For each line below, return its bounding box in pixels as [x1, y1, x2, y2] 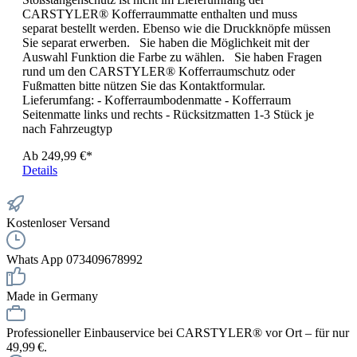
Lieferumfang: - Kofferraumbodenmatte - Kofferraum [22, 92, 291, 107]
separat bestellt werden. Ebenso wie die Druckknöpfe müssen [22, 21, 331, 35]
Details [22, 163, 57, 177]
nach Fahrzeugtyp [22, 121, 119, 135]
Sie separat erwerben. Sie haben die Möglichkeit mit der [22, 35, 309, 49]
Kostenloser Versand [6, 215, 110, 229]
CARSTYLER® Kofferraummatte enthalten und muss [22, 6, 297, 21]
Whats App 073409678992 [6, 252, 143, 266]
